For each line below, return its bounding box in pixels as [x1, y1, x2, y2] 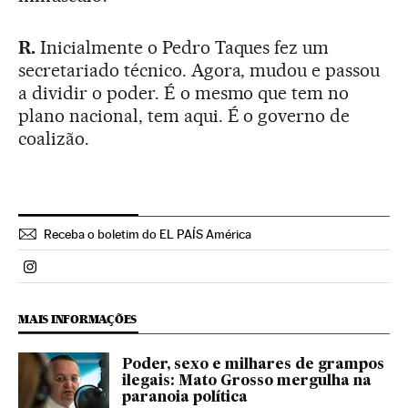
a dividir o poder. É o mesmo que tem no [18, 82, 350, 105]
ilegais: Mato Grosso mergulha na [122, 374, 372, 390]
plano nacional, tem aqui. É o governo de [18, 105, 351, 127]
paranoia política [122, 391, 248, 406]
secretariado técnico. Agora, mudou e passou [18, 59, 381, 82]
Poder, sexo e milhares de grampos [122, 358, 384, 373]
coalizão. [18, 127, 89, 150]
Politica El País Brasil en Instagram [29, 265, 247, 283]
